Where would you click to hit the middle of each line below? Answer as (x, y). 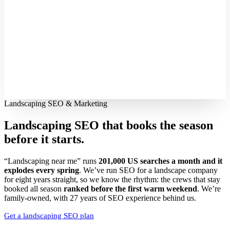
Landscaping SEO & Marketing (56, 103)
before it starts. (44, 139)
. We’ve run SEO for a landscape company (148, 170)
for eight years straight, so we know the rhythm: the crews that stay (112, 179)
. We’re (209, 188)
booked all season (34, 188)
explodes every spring (42, 170)
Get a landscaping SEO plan (49, 215)
